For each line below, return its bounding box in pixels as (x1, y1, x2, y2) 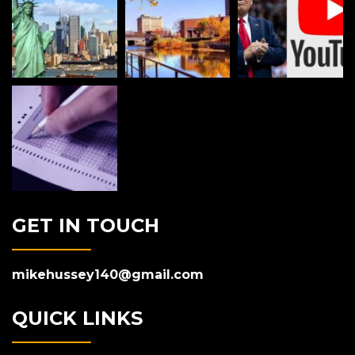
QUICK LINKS (12, 306, 143, 330)
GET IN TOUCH (12, 213, 159, 237)
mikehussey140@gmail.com (12, 266, 204, 282)
